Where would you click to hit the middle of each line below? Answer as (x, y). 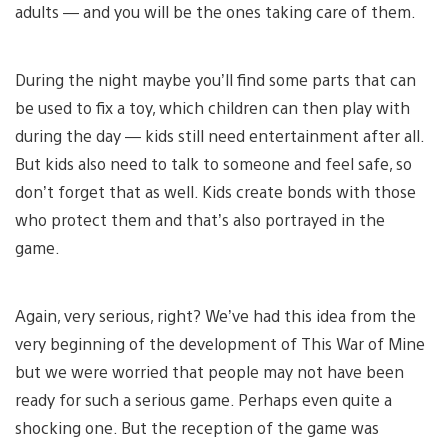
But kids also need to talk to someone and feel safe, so (213, 163)
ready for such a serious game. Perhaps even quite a (203, 399)
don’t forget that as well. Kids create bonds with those (215, 191)
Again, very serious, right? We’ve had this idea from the (215, 315)
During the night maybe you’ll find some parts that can (215, 79)
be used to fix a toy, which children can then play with (212, 107)
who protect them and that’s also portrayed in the (200, 219)
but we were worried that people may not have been (209, 371)
